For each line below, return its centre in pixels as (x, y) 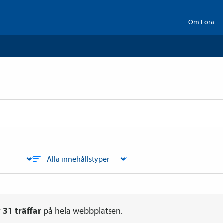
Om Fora (201, 22)
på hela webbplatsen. (83, 210)
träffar (27, 210)
